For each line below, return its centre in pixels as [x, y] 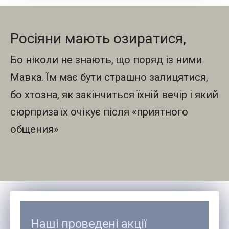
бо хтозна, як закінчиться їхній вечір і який [114, 95]
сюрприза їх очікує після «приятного [99, 112]
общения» [34, 130]
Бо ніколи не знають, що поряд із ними [106, 60]
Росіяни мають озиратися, [98, 39]
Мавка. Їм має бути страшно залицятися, [109, 77]
